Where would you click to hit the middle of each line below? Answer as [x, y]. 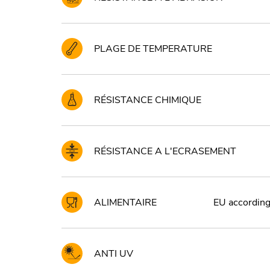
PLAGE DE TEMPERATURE [153, 49]
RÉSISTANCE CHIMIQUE [148, 100]
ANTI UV [114, 253]
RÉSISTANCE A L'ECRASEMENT [165, 151]
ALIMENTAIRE [125, 202]
